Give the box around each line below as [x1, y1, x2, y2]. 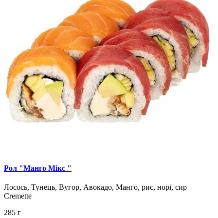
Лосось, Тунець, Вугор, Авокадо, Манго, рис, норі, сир [4, 183, 187, 192]
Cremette [4, 192, 32, 200]
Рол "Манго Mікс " [4, 163, 72, 172]
